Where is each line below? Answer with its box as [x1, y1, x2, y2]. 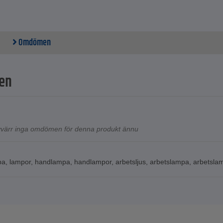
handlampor [74, 158, 111, 166]
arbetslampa [150, 158, 189, 166]
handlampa [35, 158, 70, 166]
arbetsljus [115, 158, 146, 166]
